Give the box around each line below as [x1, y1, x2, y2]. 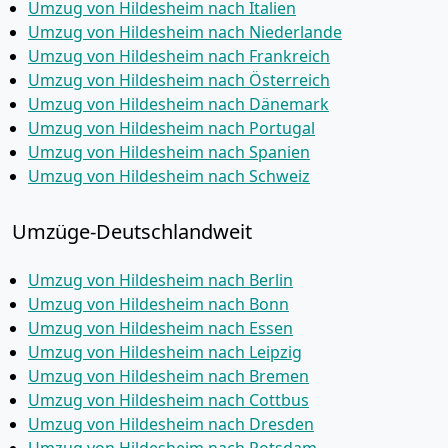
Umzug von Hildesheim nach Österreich [28, 69, 330, 91]
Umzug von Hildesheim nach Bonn [28, 293, 289, 315]
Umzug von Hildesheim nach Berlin [28, 269, 293, 291]
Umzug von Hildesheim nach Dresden [28, 413, 314, 435]
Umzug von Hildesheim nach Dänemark [28, 93, 329, 115]
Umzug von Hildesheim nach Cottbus [28, 389, 309, 411]
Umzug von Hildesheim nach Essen [28, 317, 293, 339]
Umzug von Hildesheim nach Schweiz [28, 165, 310, 187]
